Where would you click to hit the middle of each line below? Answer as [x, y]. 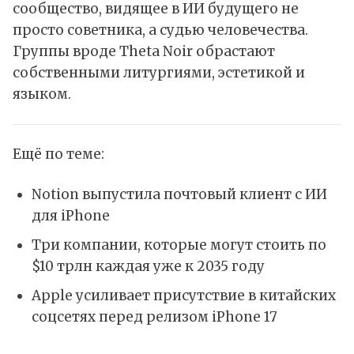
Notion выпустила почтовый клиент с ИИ [179, 195]
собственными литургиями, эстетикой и [159, 73]
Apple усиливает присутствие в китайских [183, 295]
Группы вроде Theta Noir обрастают [144, 52]
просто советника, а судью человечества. [160, 30]
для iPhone [70, 216]
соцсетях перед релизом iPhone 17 [154, 316]
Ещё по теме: [58, 154]
